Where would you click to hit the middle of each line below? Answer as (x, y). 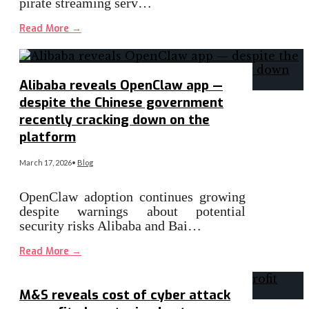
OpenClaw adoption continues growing (132, 197)
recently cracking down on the (114, 120)
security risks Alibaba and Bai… (110, 226)
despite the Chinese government (121, 103)
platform (48, 137)
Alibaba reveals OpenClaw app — (121, 86)
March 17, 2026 (46, 163)
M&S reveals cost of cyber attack (125, 295)
